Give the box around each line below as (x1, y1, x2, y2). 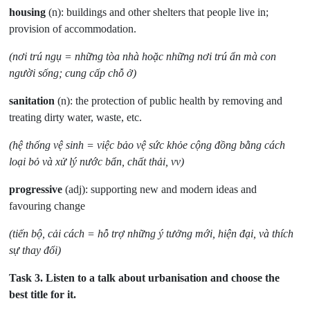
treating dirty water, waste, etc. (9, 111, 143, 124)
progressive (9, 183, 63, 196)
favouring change (9, 200, 86, 212)
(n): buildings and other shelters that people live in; (46, 6, 269, 19)
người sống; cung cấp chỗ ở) (9, 67, 137, 80)
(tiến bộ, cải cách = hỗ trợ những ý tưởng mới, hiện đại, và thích (9, 228, 294, 240)
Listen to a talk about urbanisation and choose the (43, 272, 280, 284)
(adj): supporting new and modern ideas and (62, 183, 257, 196)
